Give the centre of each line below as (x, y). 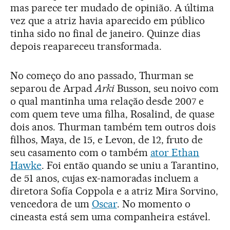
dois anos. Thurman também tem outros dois (113, 127)
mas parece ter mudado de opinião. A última (112, 7)
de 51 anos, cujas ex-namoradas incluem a (105, 178)
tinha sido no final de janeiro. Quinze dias (106, 33)
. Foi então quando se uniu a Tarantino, (130, 165)
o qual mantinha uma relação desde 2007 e (107, 101)
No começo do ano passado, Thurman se (102, 75)
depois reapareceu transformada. (86, 46)
